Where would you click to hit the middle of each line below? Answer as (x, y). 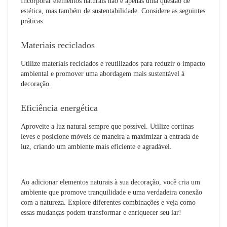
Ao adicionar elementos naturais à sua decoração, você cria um (110, 182)
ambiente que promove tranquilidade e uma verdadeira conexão (111, 192)
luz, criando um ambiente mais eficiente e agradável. (96, 147)
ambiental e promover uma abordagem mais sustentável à (103, 74)
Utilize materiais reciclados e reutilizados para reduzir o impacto (113, 64)
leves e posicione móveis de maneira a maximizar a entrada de (110, 137)
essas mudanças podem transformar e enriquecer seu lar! (101, 213)
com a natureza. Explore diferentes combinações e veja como (108, 202)
